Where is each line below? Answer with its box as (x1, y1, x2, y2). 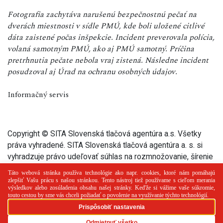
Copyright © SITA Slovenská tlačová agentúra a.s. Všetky (7, 128, 201, 138)
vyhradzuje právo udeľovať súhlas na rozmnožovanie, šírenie (7, 151, 213, 161)
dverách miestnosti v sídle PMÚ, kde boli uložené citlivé (7, 19, 205, 32)
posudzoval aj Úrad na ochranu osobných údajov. (7, 65, 177, 78)
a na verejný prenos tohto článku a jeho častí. (7, 163, 160, 173)
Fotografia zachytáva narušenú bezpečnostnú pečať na (7, 8, 197, 20)
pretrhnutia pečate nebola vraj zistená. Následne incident (7, 54, 209, 66)
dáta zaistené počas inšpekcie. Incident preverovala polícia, (7, 31, 215, 43)
